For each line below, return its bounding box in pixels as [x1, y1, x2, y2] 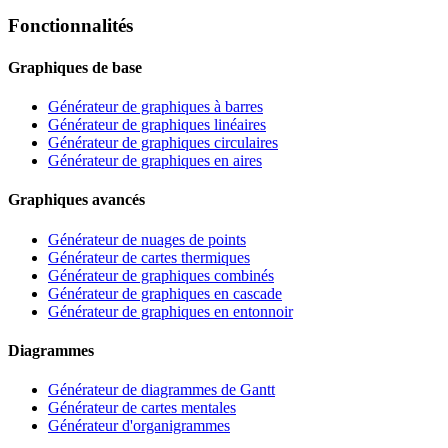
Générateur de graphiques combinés [48, 266, 274, 284]
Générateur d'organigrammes [48, 417, 230, 435]
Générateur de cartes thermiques [48, 248, 250, 266]
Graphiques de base [8, 58, 142, 76]
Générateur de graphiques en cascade [48, 284, 282, 302]
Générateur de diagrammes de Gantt [48, 381, 275, 399]
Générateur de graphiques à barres [48, 98, 263, 115]
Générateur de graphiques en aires [48, 152, 262, 169]
